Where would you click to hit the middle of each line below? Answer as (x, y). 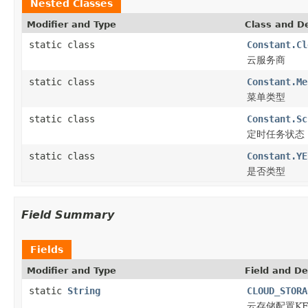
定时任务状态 (276, 134)
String (84, 290)
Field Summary (68, 214)
